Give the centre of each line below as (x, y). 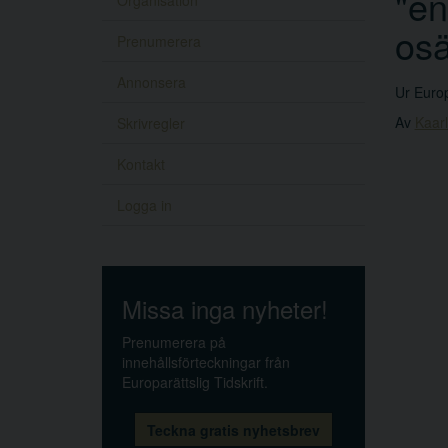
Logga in (144, 205)
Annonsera (151, 82)
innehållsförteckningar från (206, 362)
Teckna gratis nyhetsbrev (233, 430)
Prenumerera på (174, 342)
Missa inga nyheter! (225, 309)
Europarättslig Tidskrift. (195, 382)
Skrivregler (151, 123)
